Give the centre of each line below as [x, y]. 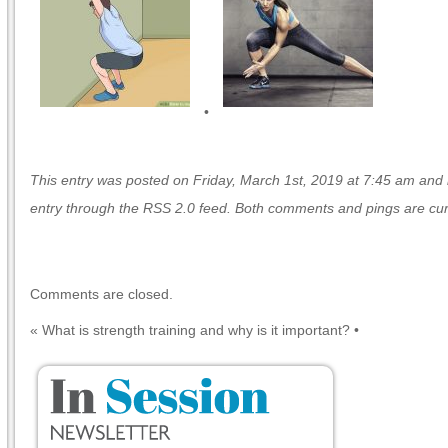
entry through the [86, 208]
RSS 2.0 [169, 208]
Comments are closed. [101, 294]
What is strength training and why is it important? [196, 330]
